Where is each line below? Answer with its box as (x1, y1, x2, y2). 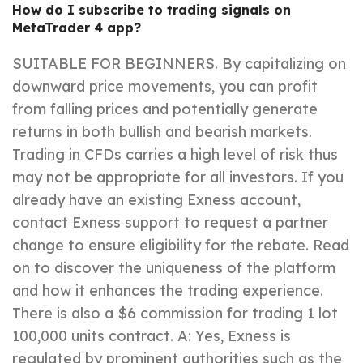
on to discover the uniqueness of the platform (12, 258, 335, 278)
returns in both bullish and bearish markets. (12, 122, 312, 142)
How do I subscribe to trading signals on (12, 2, 291, 19)
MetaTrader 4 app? (12, 19, 141, 36)
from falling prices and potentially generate (12, 100, 318, 119)
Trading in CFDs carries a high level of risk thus (12, 145, 338, 164)
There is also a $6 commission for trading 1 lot (12, 304, 338, 323)
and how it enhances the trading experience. (12, 281, 323, 301)
